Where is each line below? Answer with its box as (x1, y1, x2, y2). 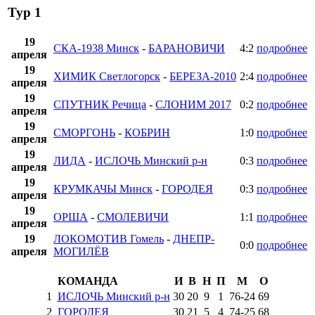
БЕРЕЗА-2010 (169, 70, 236, 83)
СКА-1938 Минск (53, 42, 139, 55)
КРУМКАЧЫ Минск (53, 183, 153, 195)
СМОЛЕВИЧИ (97, 211, 169, 224)
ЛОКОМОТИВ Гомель (53, 233, 164, 245)
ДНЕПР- (173, 233, 214, 245)
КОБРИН (124, 127, 170, 139)
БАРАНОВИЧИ (148, 42, 225, 55)
